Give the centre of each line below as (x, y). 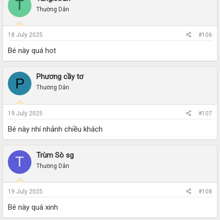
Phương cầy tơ (60, 77)
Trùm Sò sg (55, 155)
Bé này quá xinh (33, 207)
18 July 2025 (25, 35)
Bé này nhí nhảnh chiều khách (55, 129)
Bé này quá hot (32, 51)
